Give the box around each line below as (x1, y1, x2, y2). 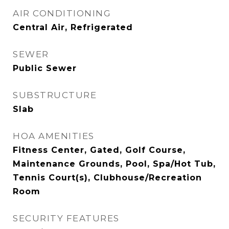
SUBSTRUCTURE (13, 90, 97, 100)
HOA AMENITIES (13, 131, 95, 141)
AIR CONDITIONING (13, 8, 111, 18)
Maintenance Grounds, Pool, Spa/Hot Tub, (13, 159, 216, 169)
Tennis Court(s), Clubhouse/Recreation (13, 173, 202, 182)
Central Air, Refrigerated (13, 22, 133, 32)
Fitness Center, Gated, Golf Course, (13, 145, 186, 155)
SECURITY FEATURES (13, 213, 120, 223)
